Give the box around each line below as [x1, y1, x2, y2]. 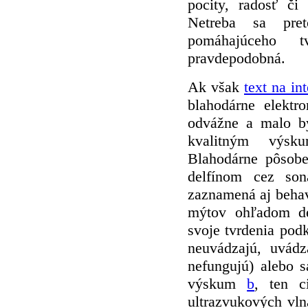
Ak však [188, 78, 244, 96]
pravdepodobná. [188, 49, 285, 67]
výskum [188, 274, 247, 292]
